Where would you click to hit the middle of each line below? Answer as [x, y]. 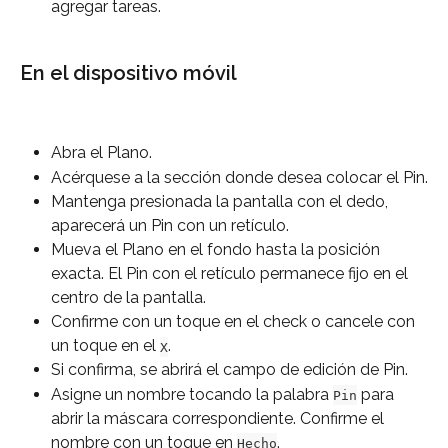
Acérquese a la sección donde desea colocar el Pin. [239, 177]
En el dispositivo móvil [128, 72]
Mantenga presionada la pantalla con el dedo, [221, 202]
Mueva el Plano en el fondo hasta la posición [217, 250]
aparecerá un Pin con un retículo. [170, 226]
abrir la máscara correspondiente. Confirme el [219, 418]
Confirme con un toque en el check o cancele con [235, 322]
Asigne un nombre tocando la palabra [192, 394]
